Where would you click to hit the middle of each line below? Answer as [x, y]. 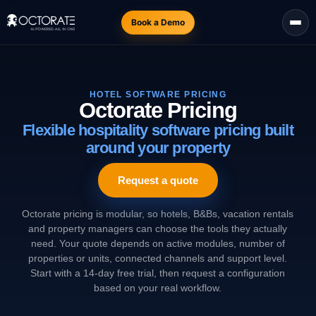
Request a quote [158, 181]
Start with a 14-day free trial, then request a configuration [158, 273]
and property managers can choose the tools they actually [158, 229]
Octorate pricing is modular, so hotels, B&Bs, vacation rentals [158, 214]
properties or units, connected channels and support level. [158, 258]
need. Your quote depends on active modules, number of [158, 243]
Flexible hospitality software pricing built [158, 130]
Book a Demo [158, 22]
